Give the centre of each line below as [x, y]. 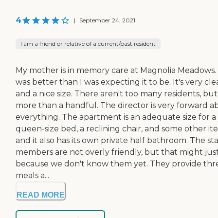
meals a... [32, 176]
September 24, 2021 [107, 20]
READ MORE [41, 195]
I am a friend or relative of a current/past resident [88, 44]
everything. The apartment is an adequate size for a [116, 117]
